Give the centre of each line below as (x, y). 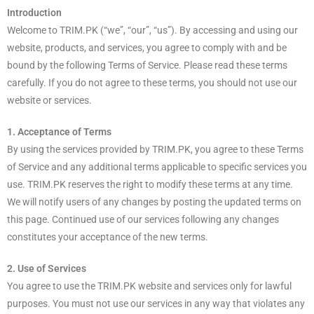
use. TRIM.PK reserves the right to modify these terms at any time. (150, 184)
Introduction (34, 12)
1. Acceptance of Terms (59, 131)
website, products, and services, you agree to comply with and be (147, 47)
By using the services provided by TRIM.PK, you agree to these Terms (155, 149)
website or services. (49, 100)
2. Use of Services (47, 268)
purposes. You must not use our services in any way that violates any (156, 303)
